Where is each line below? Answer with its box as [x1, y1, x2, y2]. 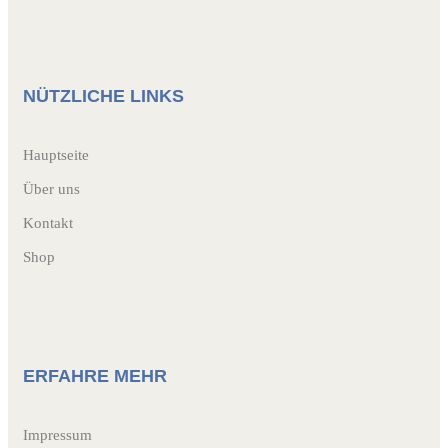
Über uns [23, 180, 80, 197]
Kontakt [23, 214, 73, 231]
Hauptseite [23, 146, 89, 163]
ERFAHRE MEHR [23, 365, 167, 386]
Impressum [23, 426, 92, 443]
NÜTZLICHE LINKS [23, 85, 184, 106]
